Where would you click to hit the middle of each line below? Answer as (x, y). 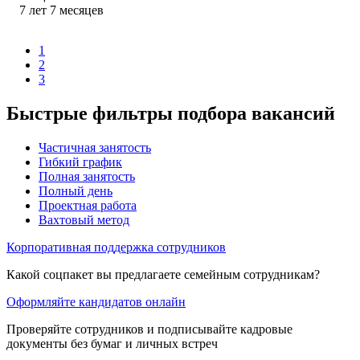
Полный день (76, 190)
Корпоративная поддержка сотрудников (116, 247)
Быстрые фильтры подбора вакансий (171, 113)
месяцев (82, 10)
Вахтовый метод (84, 219)
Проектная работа (88, 205)
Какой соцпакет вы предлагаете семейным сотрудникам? (163, 274)
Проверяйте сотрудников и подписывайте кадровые (149, 329)
